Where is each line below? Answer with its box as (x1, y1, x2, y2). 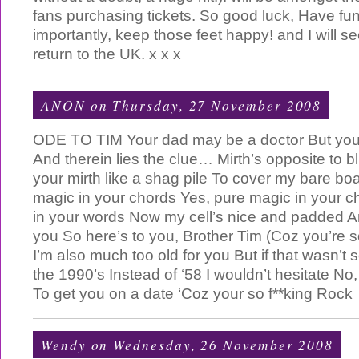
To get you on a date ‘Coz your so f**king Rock (33, 285, 353, 302)
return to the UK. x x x (33, 46, 181, 63)
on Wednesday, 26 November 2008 (86, 335, 334, 354)
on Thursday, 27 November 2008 (85, 95, 322, 115)
